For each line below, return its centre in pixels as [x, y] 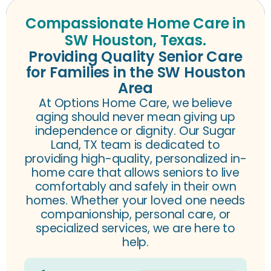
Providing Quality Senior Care [135, 57]
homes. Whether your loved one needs [135, 201]
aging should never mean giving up [135, 117]
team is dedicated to [158, 145]
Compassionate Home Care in [135, 24]
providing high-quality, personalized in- [135, 159]
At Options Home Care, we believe [135, 103]
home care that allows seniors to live [135, 173]
